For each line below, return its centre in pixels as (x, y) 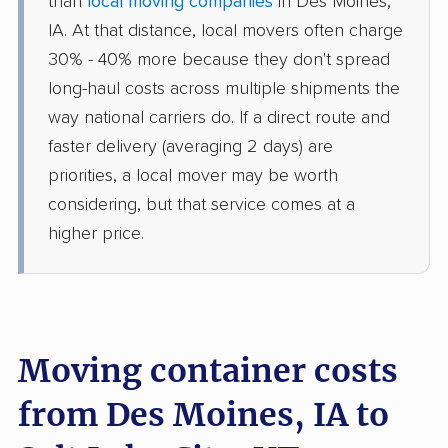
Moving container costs (208, 371)
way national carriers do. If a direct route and (219, 118)
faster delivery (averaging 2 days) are (190, 147)
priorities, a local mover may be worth (193, 176)
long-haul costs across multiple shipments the (224, 89)
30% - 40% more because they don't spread (219, 60)
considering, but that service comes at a (201, 205)
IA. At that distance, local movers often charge (225, 31)
